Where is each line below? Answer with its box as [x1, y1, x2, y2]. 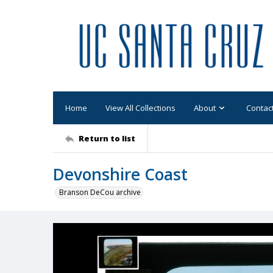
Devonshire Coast [53, 163, 188, 185]
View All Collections [105, 102, 175, 113]
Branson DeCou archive [59, 187, 141, 197]
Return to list [79, 132, 135, 144]
